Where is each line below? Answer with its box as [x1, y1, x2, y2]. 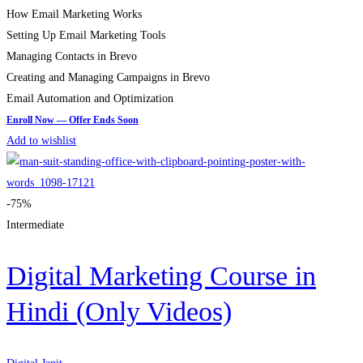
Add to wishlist [6, 135, 76, 147]
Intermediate [6, 219, 64, 232]
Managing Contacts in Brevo [6, 50, 137, 63]
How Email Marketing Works [6, 8, 142, 21]
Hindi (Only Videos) [6, 297, 232, 327]
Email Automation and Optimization [6, 92, 173, 105]
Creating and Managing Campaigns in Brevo [6, 71, 210, 84]
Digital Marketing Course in [6, 261, 316, 292]
